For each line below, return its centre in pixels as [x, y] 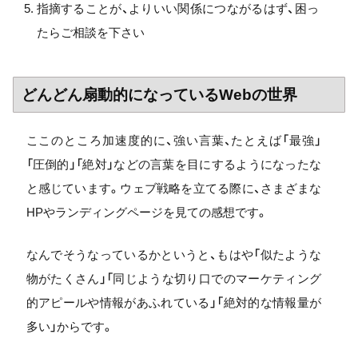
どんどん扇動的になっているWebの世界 [159, 95]
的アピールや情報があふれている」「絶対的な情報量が [173, 302]
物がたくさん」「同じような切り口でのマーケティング [173, 278]
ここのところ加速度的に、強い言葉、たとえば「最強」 [173, 140]
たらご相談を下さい [90, 32]
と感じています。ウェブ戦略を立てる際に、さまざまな [173, 188]
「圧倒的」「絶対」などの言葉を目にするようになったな [173, 164]
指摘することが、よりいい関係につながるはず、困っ [177, 8]
